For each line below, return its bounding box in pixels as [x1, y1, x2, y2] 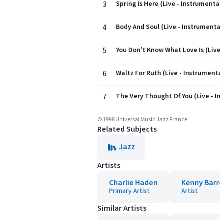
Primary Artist [109, 186, 150, 196]
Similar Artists [97, 203, 146, 214]
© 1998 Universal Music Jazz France [97, 115, 187, 124]
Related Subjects [97, 124, 157, 135]
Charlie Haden [109, 177, 158, 188]
